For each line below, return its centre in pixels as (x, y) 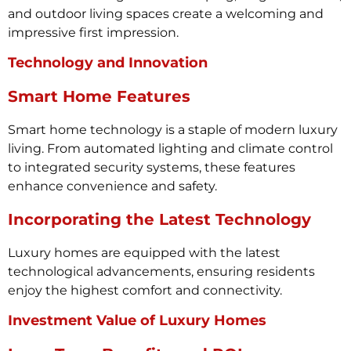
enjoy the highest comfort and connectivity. (145, 290)
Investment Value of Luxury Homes (137, 320)
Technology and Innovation (108, 63)
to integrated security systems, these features (152, 168)
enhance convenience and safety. (112, 186)
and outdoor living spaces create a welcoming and (166, 13)
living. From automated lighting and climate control (170, 149)
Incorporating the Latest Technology (159, 219)
